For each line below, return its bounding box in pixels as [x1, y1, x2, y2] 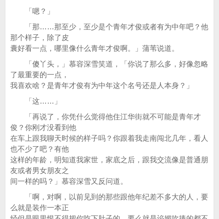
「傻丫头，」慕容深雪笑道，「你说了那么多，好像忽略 [10, 60, 208, 68]
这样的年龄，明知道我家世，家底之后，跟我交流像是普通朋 [10, 155, 208, 164]
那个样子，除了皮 [10, 33, 69, 42]
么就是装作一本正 [10, 203, 69, 212]
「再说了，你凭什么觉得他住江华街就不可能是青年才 [10, 112, 201, 121]
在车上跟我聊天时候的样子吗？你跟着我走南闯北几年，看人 [10, 134, 208, 142]
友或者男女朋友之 [10, 166, 69, 175]
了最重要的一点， [10, 70, 69, 79]
